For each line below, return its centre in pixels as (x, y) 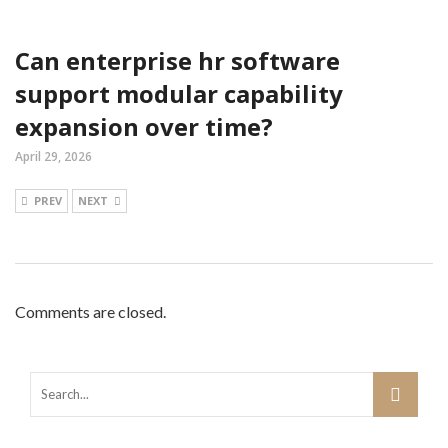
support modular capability (179, 93)
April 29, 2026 (53, 156)
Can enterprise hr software (177, 60)
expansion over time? (144, 126)
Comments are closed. (90, 311)
